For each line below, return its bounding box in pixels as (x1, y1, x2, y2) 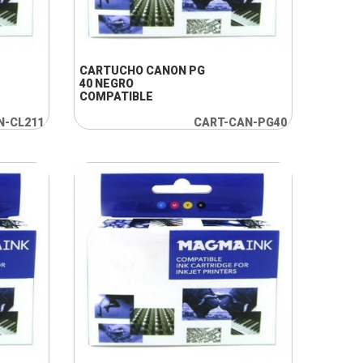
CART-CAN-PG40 (193, 116, 287, 129)
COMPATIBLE (79, 90, 153, 103)
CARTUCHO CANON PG (79, 64, 205, 77)
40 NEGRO (79, 77, 134, 90)
